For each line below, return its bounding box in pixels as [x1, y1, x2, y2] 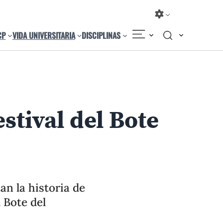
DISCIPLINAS [82, 29, 121, 41]
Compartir [58, 55, 92, 64]
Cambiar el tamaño [101, 55, 163, 64]
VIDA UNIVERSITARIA [12, 29, 75, 41]
